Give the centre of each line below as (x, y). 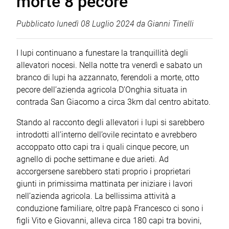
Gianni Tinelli (170, 24)
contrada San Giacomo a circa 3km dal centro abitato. (113, 102)
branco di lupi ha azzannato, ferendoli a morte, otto (108, 77)
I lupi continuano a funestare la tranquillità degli (102, 53)
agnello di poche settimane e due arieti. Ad (93, 159)
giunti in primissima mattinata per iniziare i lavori (105, 184)
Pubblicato (37, 24)
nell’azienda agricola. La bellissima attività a (96, 196)
